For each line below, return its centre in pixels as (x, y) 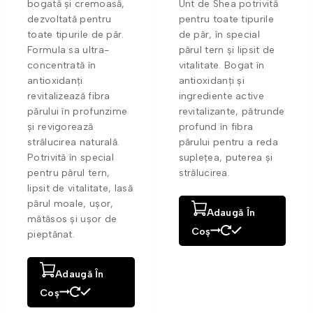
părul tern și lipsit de (227, 50)
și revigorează (60, 126)
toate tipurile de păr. (76, 34)
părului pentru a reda (228, 142)
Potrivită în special (71, 157)
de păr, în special (219, 34)
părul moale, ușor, (71, 203)
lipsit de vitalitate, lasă (80, 188)
